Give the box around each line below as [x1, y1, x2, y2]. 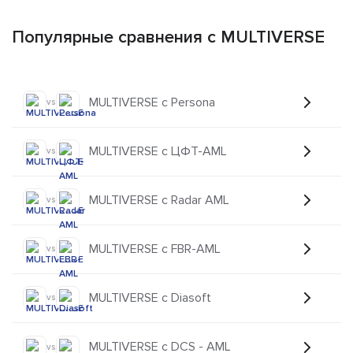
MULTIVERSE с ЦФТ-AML [89, 143, 227, 159]
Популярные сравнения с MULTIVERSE [12, 26, 325, 48]
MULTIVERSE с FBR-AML [89, 240, 221, 257]
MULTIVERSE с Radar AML [89, 191, 229, 208]
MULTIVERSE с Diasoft [89, 289, 211, 306]
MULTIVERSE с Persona [89, 94, 215, 110]
